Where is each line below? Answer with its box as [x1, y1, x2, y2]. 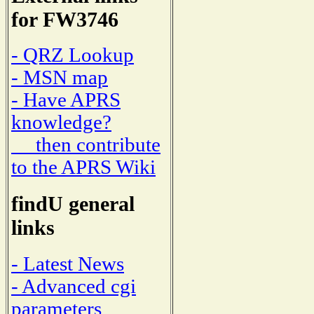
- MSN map [11, 67, 108, 89]
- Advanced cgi [11, 275, 136, 297]
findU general [11, 192, 135, 216]
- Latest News [11, 252, 124, 275]
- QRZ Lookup [11, 44, 134, 67]
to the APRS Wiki [11, 156, 156, 179]
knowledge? [11, 111, 111, 134]
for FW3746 [11, 7, 118, 31]
